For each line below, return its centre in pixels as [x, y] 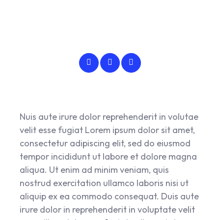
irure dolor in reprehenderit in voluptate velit [107, 209]
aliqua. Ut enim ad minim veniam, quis [94, 170]
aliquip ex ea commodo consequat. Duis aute [109, 196]
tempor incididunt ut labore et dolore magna [108, 156]
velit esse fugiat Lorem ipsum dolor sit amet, [107, 130]
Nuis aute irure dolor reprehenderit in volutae [109, 117]
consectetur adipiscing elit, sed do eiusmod [105, 143]
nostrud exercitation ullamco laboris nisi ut [104, 183]
